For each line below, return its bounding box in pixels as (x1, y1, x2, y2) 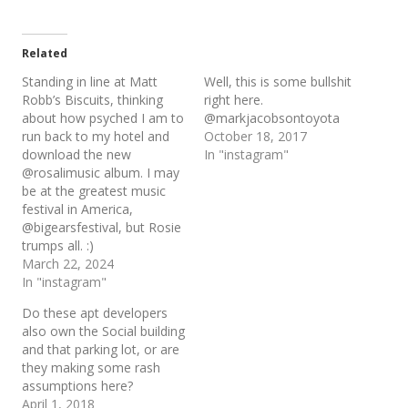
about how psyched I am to (22, 108, 184, 127)
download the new (22, 145, 131, 163)
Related (22, 45, 67, 61)
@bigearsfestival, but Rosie (22, 218, 181, 236)
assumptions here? (22, 376, 133, 394)
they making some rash (22, 358, 160, 376)
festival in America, (22, 199, 133, 218)
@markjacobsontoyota (204, 108, 340, 127)
